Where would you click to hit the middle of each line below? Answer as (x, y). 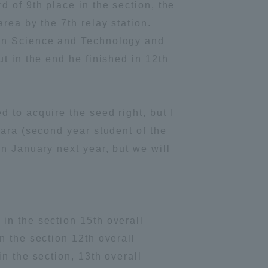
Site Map (83, 60)
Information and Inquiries (120, 22)
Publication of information (122, 252)
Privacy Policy (96, 137)
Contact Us (89, 213)
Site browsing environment (124, 98)
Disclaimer (87, 175)
